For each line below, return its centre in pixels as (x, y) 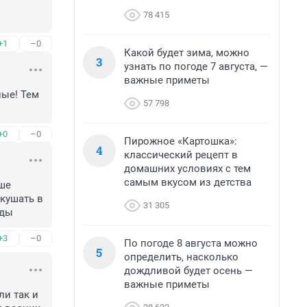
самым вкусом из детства (188, 182)
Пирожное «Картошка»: (181, 141)
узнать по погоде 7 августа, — (196, 66)
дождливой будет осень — (188, 271)
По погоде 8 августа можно (191, 243)
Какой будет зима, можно (187, 53)
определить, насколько (181, 257)
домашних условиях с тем (187, 169)
